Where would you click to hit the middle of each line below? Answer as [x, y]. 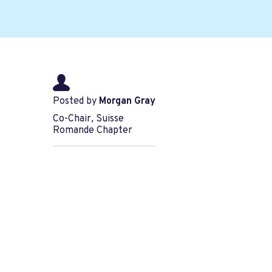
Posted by [76, 102]
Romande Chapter [93, 131]
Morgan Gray [127, 102]
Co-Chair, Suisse [88, 119]
